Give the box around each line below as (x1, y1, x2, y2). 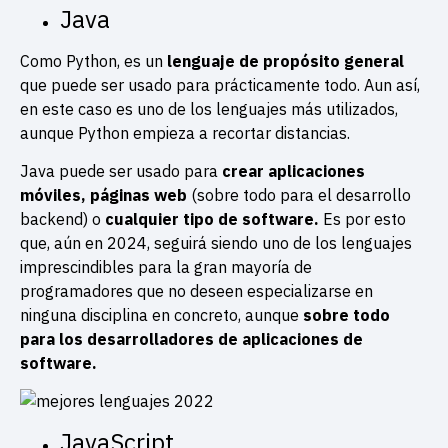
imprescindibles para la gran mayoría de (20, 256, 312, 277)
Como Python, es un (20, 50, 167, 71)
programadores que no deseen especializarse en (20, 280, 373, 301)
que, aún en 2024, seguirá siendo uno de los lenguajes (20, 232, 412, 253)
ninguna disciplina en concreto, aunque (20, 304, 303, 325)
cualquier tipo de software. (105, 208, 319, 229)
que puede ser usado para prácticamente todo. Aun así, (20, 74, 420, 95)
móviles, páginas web (20, 184, 187, 205)
